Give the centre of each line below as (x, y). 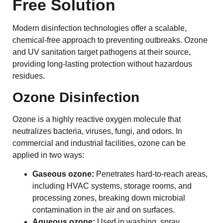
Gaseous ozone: (63, 174)
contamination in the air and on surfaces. (104, 210)
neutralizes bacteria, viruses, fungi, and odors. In (97, 131)
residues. (29, 76)
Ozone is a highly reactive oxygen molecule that (97, 119)
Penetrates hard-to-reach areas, (151, 174)
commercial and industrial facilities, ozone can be (99, 143)
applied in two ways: (48, 155)
